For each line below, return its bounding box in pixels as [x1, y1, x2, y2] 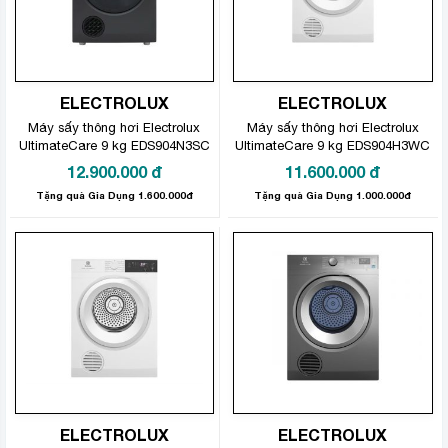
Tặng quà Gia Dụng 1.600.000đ [35, 189, 193, 202]
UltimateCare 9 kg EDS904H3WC [235, 138, 431, 154]
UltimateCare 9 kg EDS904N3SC [18, 138, 210, 154]
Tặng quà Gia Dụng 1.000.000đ [254, 189, 412, 202]
